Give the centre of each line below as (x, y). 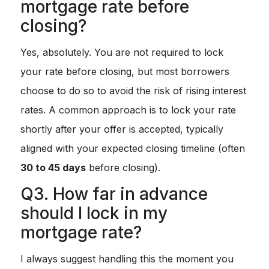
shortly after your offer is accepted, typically (122, 129)
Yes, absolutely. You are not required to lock (122, 53)
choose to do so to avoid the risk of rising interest (133, 91)
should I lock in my (94, 213)
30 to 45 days (53, 168)
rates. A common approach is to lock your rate (128, 110)
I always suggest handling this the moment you (127, 259)
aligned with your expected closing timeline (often (133, 149)
